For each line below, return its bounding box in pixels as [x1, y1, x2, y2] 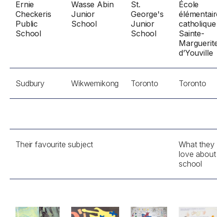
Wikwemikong [71, 78, 119, 88]
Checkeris [15, 9, 51, 19]
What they [179, 139, 215, 149]
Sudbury [15, 78, 45, 88]
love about [179, 149, 216, 159]
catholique [179, 19, 216, 29]
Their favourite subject [15, 139, 93, 149]
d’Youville [179, 48, 213, 58]
